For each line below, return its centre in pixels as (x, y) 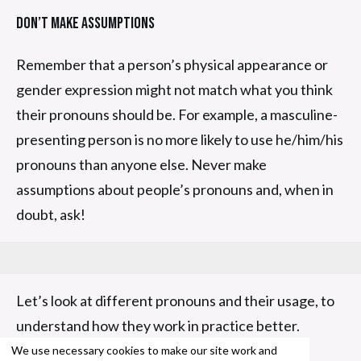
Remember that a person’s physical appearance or (172, 64)
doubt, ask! (51, 214)
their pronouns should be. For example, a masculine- (177, 114)
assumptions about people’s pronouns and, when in (175, 189)
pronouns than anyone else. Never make (141, 164)
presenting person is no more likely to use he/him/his (180, 139)
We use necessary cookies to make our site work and (144, 350)
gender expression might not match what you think (174, 89)
